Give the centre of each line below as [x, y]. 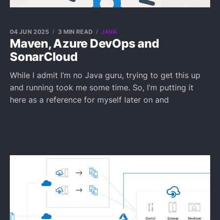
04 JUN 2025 [30, 32]
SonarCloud [44, 57]
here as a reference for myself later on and [89, 100]
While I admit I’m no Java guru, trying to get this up [105, 75]
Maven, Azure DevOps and [84, 43]
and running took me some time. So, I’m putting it [102, 87]
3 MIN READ [75, 32]
